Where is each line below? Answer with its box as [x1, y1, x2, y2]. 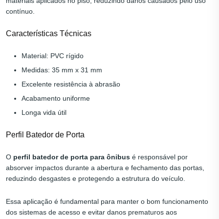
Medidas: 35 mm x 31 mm [22, 66, 102, 74]
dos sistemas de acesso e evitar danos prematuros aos [6, 208, 177, 217]
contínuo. [6, 7, 35, 16]
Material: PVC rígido [22, 52, 84, 60]
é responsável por [130, 153, 188, 161]
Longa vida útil [22, 109, 66, 117]
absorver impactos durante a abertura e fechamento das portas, [6, 164, 204, 172]
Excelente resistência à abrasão [22, 80, 120, 88]
